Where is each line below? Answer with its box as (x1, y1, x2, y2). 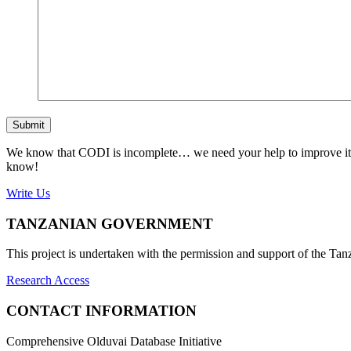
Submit (13, 118, 45, 131)
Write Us (6, 186, 50, 200)
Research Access (6, 273, 89, 288)
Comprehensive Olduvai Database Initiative (6, 334, 222, 348)
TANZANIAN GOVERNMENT (6, 215, 213, 232)
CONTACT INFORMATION (6, 302, 197, 320)
